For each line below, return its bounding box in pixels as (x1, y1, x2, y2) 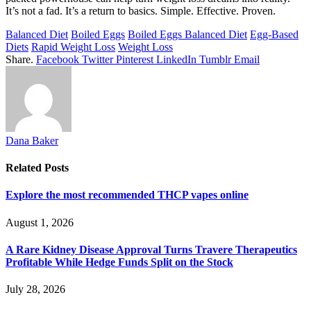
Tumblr (199, 53, 231, 65)
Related (6, 162, 44, 174)
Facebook (36, 53, 79, 65)
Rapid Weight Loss (31, 40, 115, 53)
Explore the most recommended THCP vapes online (6, 189, 249, 201)
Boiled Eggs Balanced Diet (128, 28, 247, 40)
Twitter (82, 53, 113, 65)
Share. (6, 53, 33, 65)
